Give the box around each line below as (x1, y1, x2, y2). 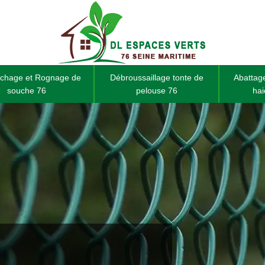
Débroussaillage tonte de (109, 73, 203, 82)
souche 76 (7, 86, 46, 95)
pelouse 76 (135, 86, 177, 95)
